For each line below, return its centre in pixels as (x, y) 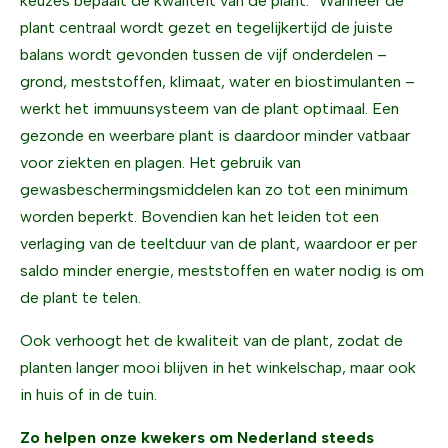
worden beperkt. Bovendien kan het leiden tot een (199, 216)
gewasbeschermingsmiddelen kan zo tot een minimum (214, 189)
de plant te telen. (80, 297)
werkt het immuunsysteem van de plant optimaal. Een (209, 108)
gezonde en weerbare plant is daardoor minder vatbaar (215, 135)
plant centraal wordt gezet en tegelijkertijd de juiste (206, 27)
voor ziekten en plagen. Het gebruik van (160, 162)
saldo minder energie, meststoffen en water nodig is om (222, 270)
